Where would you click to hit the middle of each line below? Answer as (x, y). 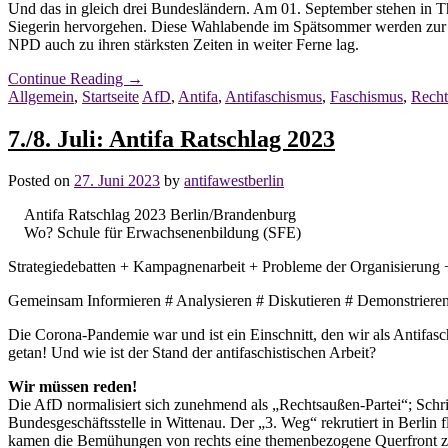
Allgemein (41, 96)
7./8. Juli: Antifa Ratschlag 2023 (171, 138)
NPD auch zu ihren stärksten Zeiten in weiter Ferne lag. (183, 44)
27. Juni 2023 (117, 181)
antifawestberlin (234, 181)
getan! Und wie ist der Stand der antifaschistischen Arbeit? (192, 353)
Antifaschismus (273, 96)
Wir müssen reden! (72, 387)
